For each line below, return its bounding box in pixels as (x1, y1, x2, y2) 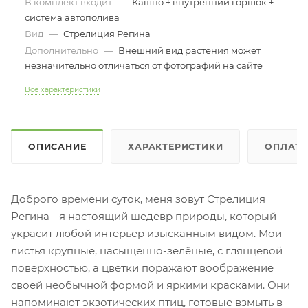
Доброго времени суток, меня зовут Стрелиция (11, 192, 265, 206)
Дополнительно (25, 45, 100, 56)
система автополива (25, 12, 120, 23)
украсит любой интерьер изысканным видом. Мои (11, 226, 282, 240)
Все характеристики (25, 85, 100, 94)
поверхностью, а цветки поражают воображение (11, 261, 274, 274)
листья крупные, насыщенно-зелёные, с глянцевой (11, 243, 283, 257)
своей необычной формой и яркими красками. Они (11, 278, 290, 291)
